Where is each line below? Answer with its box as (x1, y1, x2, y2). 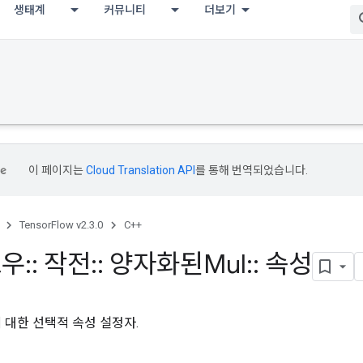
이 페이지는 (28, 164, 86, 177)
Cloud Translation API (86, 164, 195, 177)
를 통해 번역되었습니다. (195, 164, 308, 177)
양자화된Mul (104, 248, 246, 280)
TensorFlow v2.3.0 (19, 219, 103, 231)
